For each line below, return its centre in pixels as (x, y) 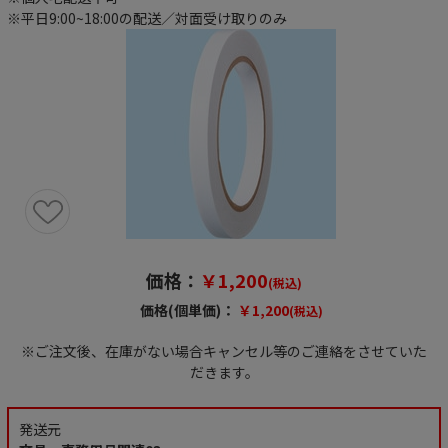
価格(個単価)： (180, 310)
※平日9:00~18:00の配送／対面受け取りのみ (147, 18)
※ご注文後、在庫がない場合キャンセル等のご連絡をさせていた (224, 351)
